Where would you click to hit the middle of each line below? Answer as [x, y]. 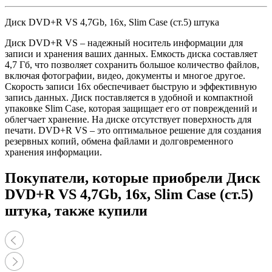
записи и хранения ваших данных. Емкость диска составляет [131, 53]
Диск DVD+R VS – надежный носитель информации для [124, 42]
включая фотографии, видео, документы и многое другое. [125, 75]
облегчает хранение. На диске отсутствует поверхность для [128, 119]
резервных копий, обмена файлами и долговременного [119, 141]
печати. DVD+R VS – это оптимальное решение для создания [133, 130]
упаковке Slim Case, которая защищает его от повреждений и [131, 108]
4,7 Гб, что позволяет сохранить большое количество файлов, [132, 64]
